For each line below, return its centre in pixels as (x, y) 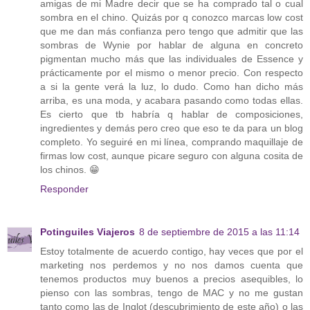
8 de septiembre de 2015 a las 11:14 (219, 232)
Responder (64, 189)
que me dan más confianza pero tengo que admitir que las (172, 31)
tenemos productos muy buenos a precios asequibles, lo (172, 279)
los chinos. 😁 (70, 170)
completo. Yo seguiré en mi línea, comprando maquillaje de (172, 142)
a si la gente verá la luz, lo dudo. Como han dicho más (172, 87)
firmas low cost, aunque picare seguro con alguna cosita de (172, 156)
